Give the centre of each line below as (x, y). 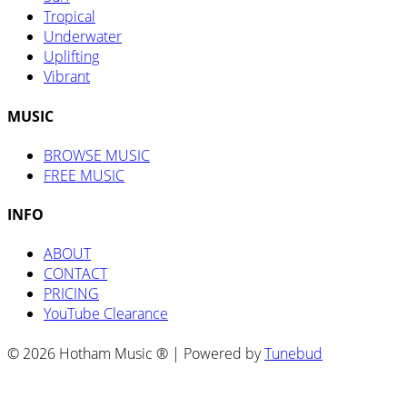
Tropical (69, 17)
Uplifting (71, 57)
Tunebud (293, 353)
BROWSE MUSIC (97, 155)
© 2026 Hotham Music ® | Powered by (136, 353)
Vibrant (67, 77)
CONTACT (75, 274)
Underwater (83, 37)
